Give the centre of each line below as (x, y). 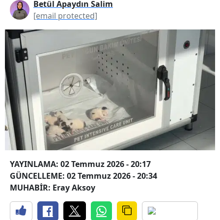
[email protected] (65, 15)
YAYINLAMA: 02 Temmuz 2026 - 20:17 (80, 164)
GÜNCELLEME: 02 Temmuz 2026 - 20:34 (83, 176)
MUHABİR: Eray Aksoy (53, 187)
